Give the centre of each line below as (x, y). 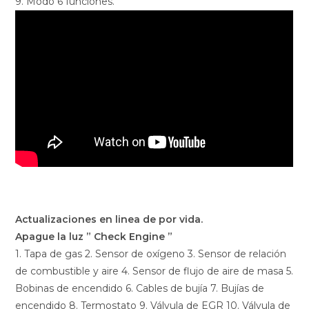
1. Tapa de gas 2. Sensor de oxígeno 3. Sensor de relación (151, 254)
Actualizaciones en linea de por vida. (109, 220)
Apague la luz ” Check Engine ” (94, 237)
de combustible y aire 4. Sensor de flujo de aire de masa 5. (154, 271)
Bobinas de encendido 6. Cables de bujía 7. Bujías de (140, 289)
